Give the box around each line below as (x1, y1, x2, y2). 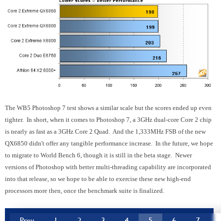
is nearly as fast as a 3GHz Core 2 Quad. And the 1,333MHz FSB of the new (5, 128, 206, 136)
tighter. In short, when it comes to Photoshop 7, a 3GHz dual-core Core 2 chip (5, 116, 212, 124)
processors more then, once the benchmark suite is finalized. (5, 187, 164, 195)
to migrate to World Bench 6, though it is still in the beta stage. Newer (5, 151, 192, 159)
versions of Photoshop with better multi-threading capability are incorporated (5, 163, 211, 171)
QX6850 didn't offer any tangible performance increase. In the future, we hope (5, 140, 213, 147)
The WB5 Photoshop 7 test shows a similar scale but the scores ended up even (5, 104, 212, 112)
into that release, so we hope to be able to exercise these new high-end (5, 175, 191, 183)
